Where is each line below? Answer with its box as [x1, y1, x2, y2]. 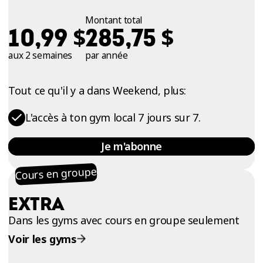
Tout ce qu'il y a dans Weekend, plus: [8, 83, 187, 97]
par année [85, 48, 128, 62]
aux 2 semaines [8, 48, 72, 62]
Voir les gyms [8, 231, 77, 246]
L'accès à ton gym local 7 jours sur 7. [25, 110, 201, 125]
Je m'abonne [100, 139, 162, 153]
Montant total [85, 13, 142, 26]
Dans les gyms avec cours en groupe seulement [8, 213, 240, 228]
